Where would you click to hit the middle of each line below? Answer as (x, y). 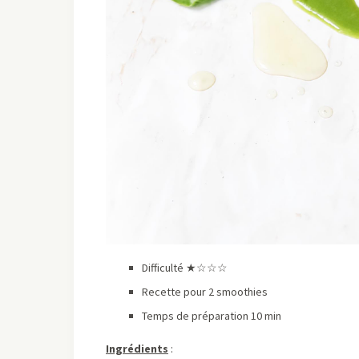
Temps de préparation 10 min (212, 315)
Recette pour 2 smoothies (205, 291)
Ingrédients (137, 348)
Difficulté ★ (169, 267)
